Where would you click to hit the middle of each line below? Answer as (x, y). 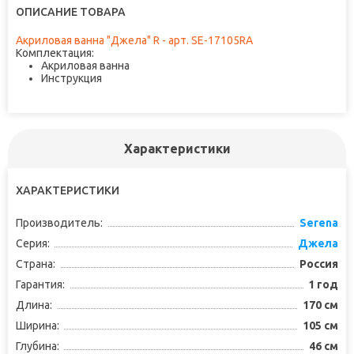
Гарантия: (40, 285)
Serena (319, 223)
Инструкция (72, 79)
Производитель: (59, 223)
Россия (319, 264)
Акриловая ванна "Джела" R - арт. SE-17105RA (134, 41)
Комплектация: (55, 53)
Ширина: (38, 326)
